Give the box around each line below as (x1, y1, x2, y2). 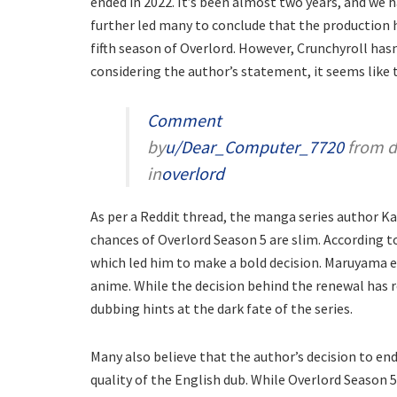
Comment (147, 109, 222, 131)
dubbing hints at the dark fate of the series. (90, 300, 353, 317)
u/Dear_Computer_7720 (165, 136, 344, 158)
